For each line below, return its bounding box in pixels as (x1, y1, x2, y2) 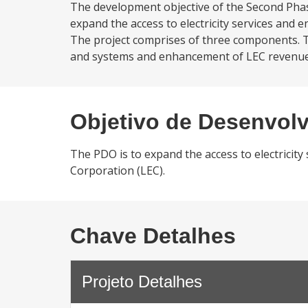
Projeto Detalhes (82, 272, 202, 291)
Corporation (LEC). (70, 163, 165, 178)
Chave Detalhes (70, 223, 236, 248)
